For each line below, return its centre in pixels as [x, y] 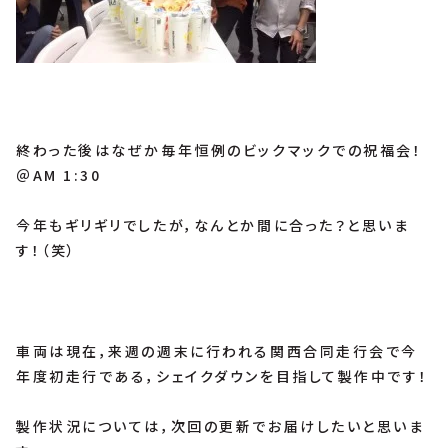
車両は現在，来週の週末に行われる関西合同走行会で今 [217, 350]
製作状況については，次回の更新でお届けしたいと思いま [220, 425]
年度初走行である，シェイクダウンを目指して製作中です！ [222, 375]
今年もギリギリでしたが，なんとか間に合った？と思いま [213, 225]
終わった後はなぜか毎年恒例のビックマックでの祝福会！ [219, 150]
